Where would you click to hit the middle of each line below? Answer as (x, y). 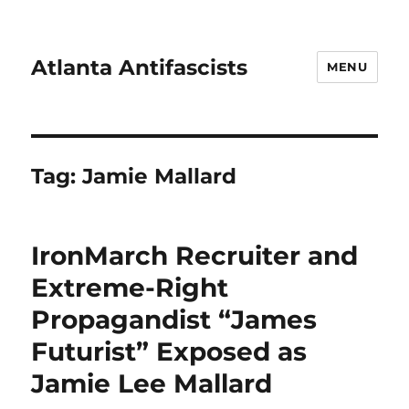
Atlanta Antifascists (140, 67)
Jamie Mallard (160, 176)
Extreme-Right (130, 288)
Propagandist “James (174, 320)
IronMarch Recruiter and (195, 256)
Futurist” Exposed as (169, 351)
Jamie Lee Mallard (152, 383)
